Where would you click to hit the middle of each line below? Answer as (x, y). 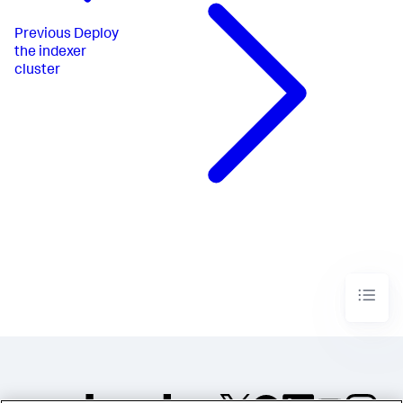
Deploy (96, 35)
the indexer (50, 53)
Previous (43, 35)
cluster (37, 71)
